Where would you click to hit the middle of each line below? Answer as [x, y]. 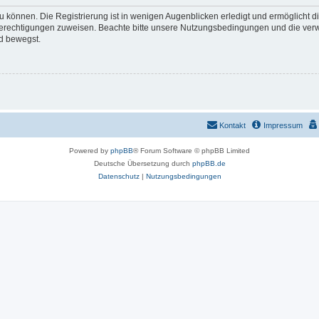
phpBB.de [209, 163]
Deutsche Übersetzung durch [143, 163]
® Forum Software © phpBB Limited [192, 150]
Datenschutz [119, 176]
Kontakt [232, 125]
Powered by [90, 150]
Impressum [283, 125]
